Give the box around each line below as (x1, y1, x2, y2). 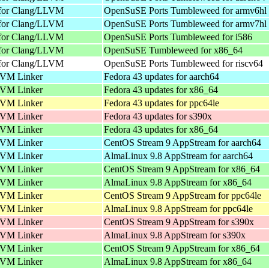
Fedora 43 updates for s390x (104, 110, 212, 121)
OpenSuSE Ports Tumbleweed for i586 (104, 31, 252, 42)
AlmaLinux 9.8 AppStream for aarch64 (104, 150, 253, 161)
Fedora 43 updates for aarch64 (104, 71, 219, 82)
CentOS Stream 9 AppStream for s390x (104, 216, 254, 227)
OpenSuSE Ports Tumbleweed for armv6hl (104, 5, 267, 16)
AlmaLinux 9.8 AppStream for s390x (104, 229, 246, 240)
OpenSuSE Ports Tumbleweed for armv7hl (104, 18, 267, 29)
